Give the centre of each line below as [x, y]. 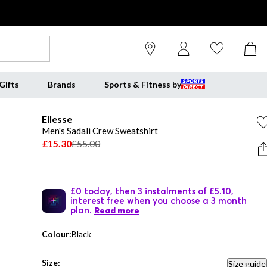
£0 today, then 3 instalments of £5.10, [152, 191]
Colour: [57, 234]
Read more [117, 210]
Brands [61, 84]
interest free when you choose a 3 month [159, 200]
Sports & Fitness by [142, 84]
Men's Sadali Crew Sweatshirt [100, 131]
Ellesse [57, 119]
